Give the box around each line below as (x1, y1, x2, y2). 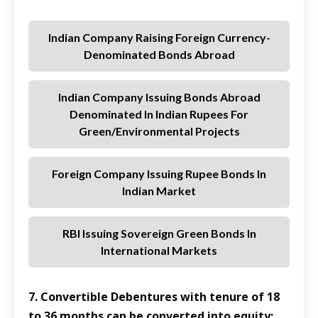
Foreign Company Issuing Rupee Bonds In (52, 167, 266, 181)
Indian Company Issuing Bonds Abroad (57, 90, 261, 104)
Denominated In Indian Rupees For (70, 107, 248, 121)
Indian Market (122, 184, 196, 198)
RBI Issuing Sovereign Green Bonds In (62, 226, 256, 241)
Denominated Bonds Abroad (83, 48, 235, 62)
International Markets (101, 243, 217, 258)
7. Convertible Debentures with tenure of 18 (28, 289, 280, 305)
